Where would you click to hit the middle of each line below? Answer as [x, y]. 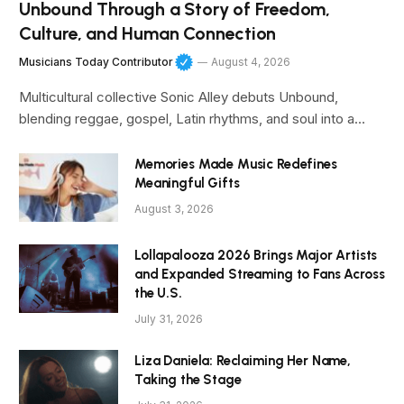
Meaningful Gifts [187, 183]
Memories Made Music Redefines [236, 164]
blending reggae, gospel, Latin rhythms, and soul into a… [192, 118]
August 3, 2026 [174, 208]
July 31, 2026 [169, 318]
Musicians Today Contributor [96, 62]
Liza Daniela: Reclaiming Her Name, [243, 360]
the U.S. [158, 293]
